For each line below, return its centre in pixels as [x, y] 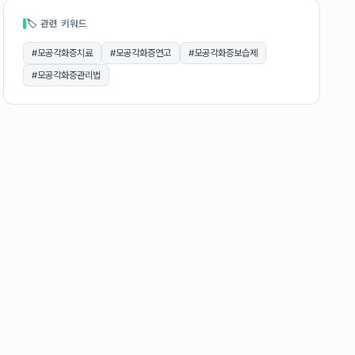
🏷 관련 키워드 [57, 24]
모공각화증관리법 [69, 75]
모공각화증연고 [143, 53]
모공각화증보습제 [226, 53]
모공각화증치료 [65, 53]
